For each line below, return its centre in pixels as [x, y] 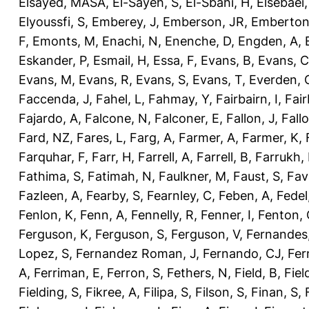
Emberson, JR [203, 21]
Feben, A [244, 195]
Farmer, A [207, 137]
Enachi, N [130, 41]
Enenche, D [198, 41]
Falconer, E [187, 118]
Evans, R [104, 79]
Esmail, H [120, 60]
